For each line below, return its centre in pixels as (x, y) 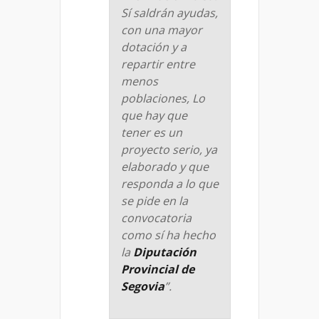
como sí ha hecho (168, 235)
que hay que (154, 115)
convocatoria (156, 218)
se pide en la (155, 200)
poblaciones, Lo (163, 98)
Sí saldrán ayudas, (169, 12)
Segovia (143, 286)
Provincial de (158, 269)
